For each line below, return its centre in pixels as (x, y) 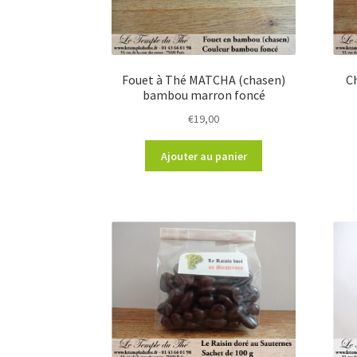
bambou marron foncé (204, 95)
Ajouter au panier (204, 156)
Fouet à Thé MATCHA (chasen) (204, 80)
